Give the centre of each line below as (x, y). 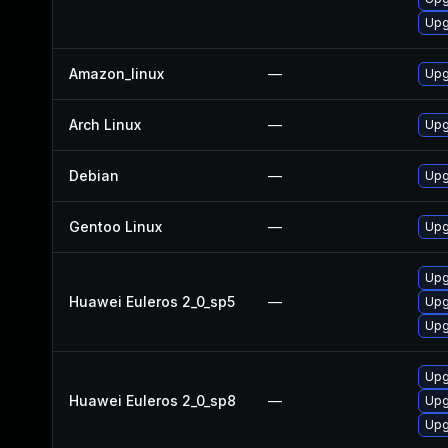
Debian (94, 175)
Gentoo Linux (115, 226)
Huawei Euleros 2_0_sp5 (152, 301)
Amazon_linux (116, 73)
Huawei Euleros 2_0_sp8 (152, 400)
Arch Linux (105, 124)
